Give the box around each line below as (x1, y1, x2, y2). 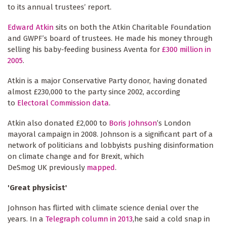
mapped (87, 163, 115, 173)
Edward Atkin (8, 23, 53, 32)
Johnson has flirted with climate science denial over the (8, 203, 199, 213)
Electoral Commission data (17, 98, 109, 108)
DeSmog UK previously (8, 163, 87, 173)
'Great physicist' (8, 183, 67, 193)
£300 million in (162, 45, 211, 54)
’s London (157, 119, 191, 128)
